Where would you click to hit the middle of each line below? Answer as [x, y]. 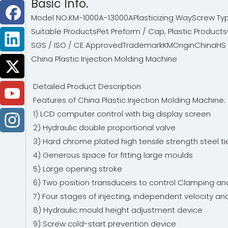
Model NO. [50, 18]
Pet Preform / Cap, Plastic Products [162, 31]
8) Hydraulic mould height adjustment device [119, 210]
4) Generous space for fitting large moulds [114, 155]
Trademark [143, 45]
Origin [184, 45]
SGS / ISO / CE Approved [77, 45]
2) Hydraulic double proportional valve [105, 127]
